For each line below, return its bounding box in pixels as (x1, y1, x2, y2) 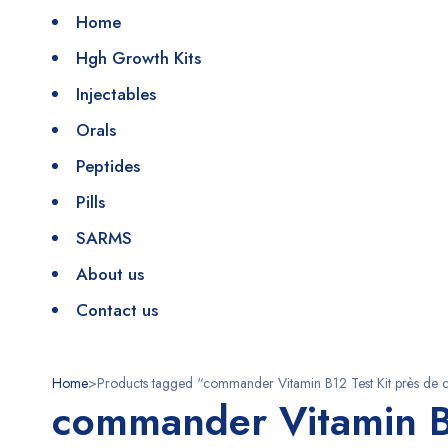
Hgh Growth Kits (76, 46, 201, 70)
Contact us (76, 298, 158, 322)
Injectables (76, 82, 156, 106)
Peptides (76, 154, 140, 178)
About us (76, 262, 144, 286)
